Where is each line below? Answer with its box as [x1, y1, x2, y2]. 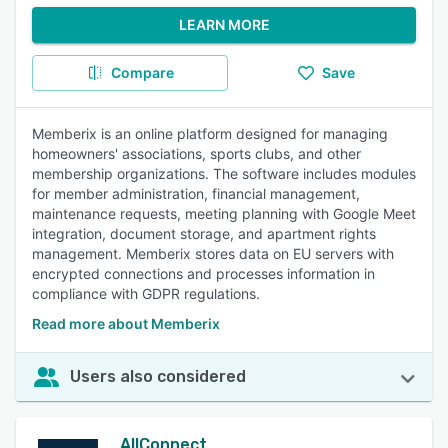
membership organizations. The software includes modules [32, 165, 416, 182]
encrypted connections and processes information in [32, 265, 375, 282]
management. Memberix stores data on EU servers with [32, 245, 394, 262]
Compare [110, 64, 174, 81]
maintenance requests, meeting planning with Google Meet [32, 205, 416, 222]
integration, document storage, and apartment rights [32, 225, 376, 242]
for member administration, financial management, [32, 185, 360, 202]
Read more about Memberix [32, 315, 220, 332]
